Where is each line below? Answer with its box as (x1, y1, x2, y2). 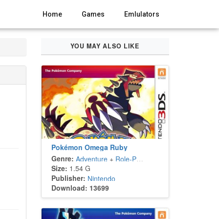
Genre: (51, 153, 74, 163)
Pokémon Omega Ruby (51, 142, 128, 152)
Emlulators (124, 10, 159, 18)
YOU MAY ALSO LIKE (70, 42, 140, 50)
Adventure (75, 154, 108, 164)
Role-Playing (115, 154, 136, 164)
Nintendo (87, 174, 115, 183)
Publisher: (51, 173, 86, 183)
